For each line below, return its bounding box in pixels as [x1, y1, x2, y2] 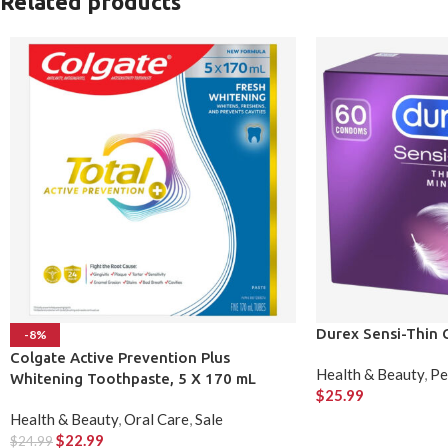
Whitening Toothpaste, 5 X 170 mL [10, 369, 256, 387]
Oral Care [124, 409, 189, 428]
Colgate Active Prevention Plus [10, 348, 230, 366]
